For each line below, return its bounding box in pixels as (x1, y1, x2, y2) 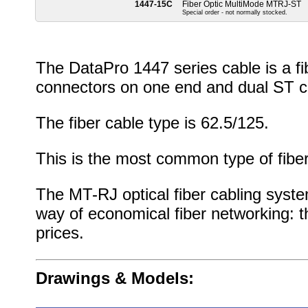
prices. (35, 223, 84, 242)
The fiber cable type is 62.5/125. (35, 113, 269, 132)
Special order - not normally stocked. (181, 9, 287, 16)
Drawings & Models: (35, 269, 194, 287)
